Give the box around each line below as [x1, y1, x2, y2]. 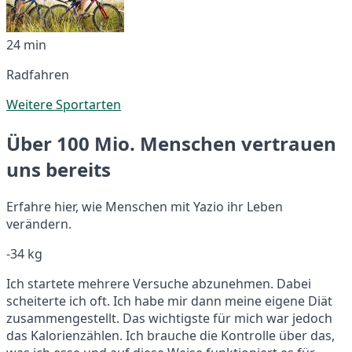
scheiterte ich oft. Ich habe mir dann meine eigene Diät [6, 291, 332, 310]
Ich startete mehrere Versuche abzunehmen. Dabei [6, 274, 311, 292]
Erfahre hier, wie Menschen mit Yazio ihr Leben [6, 197, 283, 215]
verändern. [6, 214, 71, 233]
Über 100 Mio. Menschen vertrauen [6, 130, 336, 156]
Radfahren [6, 65, 69, 83]
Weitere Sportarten [6, 95, 121, 113]
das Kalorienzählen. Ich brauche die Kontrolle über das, [6, 326, 335, 344]
